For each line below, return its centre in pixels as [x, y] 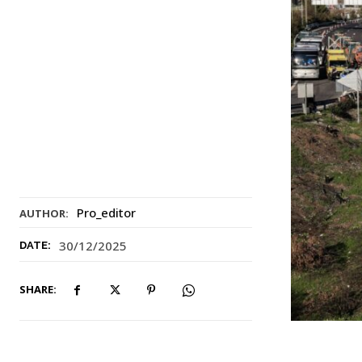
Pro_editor [106, 213]
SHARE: [38, 290]
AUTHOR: [44, 214]
